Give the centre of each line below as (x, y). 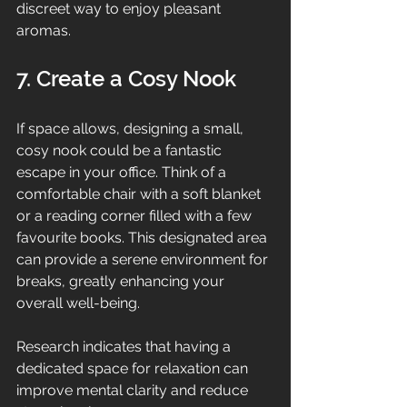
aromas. (44, 30)
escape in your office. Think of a (123, 172)
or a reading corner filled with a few (136, 215)
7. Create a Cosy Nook (126, 78)
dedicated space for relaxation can (134, 368)
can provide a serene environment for (144, 259)
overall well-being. (78, 303)
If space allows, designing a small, (132, 128)
